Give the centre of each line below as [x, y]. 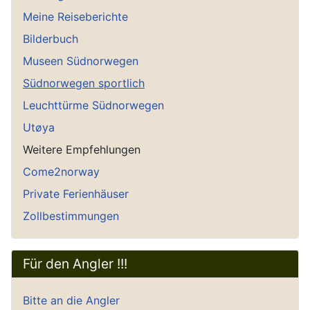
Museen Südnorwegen [81, 61]
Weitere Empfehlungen [82, 149]
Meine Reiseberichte [75, 16]
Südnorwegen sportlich [84, 83]
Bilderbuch [51, 38]
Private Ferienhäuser [76, 193]
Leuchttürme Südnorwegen [93, 105]
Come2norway [61, 171]
